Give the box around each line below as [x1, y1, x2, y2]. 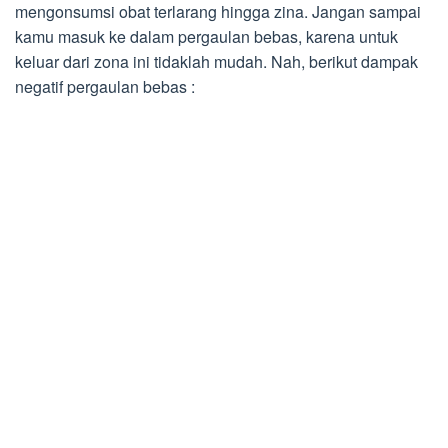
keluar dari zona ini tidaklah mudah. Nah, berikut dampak [15, 49, 418, 73]
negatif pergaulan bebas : [15, 74, 195, 98]
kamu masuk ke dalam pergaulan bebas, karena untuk [15, 24, 398, 48]
